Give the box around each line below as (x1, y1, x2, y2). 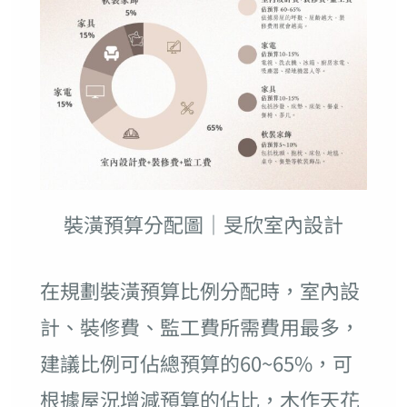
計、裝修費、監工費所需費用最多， (39, 312, 360, 342)
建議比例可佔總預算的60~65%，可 (39, 348, 352, 378)
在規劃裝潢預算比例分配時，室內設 (39, 275, 360, 305)
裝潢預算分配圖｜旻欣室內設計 (63, 209, 343, 239)
